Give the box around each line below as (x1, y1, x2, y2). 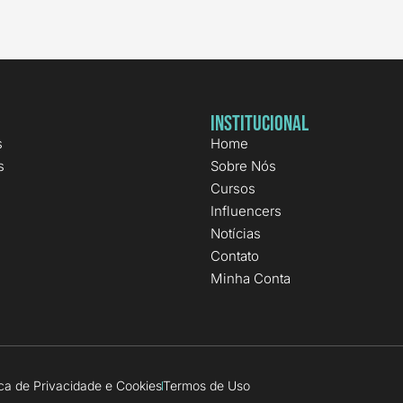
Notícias (210, 225, 261, 243)
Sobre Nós (210, 157, 276, 175)
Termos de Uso (163, 378, 250, 394)
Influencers (210, 202, 282, 220)
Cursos (210, 180, 255, 198)
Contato (210, 247, 259, 265)
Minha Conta (210, 270, 291, 288)
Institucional (210, 111, 309, 138)
